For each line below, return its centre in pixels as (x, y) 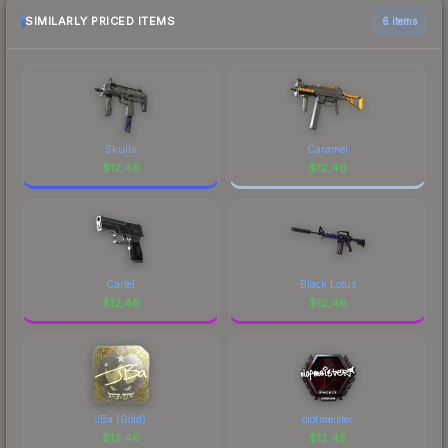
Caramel (327, 148)
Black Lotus (327, 283)
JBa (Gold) (120, 418)
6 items (399, 20)
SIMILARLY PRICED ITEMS (100, 21)
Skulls (120, 148)
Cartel (120, 283)
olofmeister (327, 418)
